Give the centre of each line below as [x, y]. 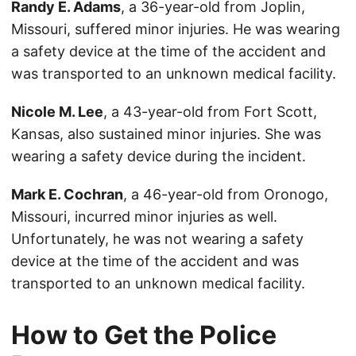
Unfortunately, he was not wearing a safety [157, 239]
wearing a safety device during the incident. [159, 157]
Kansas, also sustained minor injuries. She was [166, 134]
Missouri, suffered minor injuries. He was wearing [176, 29]
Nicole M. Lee [57, 112]
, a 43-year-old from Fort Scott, [210, 112]
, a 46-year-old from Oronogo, [226, 195]
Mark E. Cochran [67, 195]
